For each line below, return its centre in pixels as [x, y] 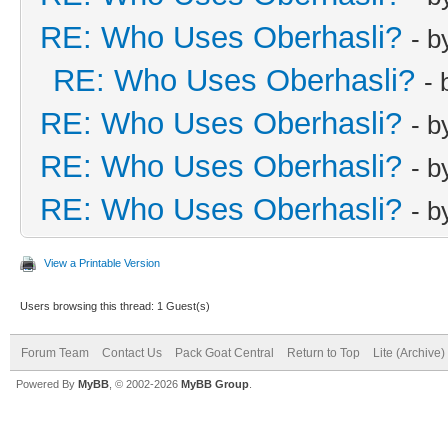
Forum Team [55, 352]
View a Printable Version [102, 262]
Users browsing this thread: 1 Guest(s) [115, 305]
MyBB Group [215, 383]
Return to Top [323, 352]
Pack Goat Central [224, 352]
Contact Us [132, 352]
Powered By [47, 383]
